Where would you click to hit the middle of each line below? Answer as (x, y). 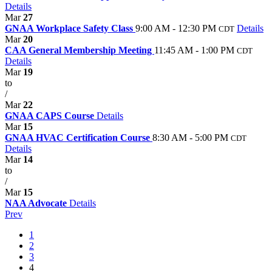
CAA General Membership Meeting (80, 50)
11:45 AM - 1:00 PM (194, 50)
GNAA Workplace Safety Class (70, 28)
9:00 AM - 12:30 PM (176, 28)
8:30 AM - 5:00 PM (190, 137)
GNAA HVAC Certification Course (79, 137)
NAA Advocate (37, 203)
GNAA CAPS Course (51, 115)
